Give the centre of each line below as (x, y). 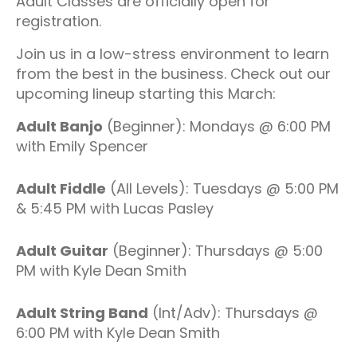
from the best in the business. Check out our (173, 74)
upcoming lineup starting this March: (146, 94)
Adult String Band (82, 313)
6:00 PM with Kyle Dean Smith (118, 333)
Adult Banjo (59, 126)
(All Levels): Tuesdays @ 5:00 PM (222, 188)
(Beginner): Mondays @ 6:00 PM (217, 126)
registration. (59, 21)
